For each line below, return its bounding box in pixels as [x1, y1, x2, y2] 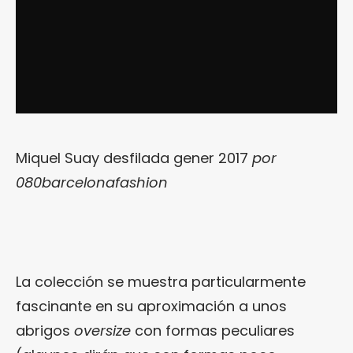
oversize [74, 320, 131, 340]
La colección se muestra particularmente [16, 271, 306, 292]
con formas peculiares [131, 320, 295, 340]
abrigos [16, 320, 74, 340]
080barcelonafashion [16, 172, 168, 192]
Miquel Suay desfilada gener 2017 [16, 147, 248, 168]
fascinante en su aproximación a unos [16, 295, 287, 316]
